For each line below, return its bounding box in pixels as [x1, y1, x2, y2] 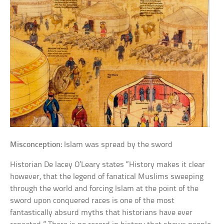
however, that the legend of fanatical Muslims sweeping [10, 172, 204, 181]
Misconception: [10, 140, 62, 149]
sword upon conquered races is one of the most [10, 196, 175, 205]
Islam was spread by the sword [62, 140, 173, 149]
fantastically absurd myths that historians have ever [10, 208, 193, 217]
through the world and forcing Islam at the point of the [10, 184, 199, 193]
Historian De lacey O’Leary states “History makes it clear [10, 160, 205, 169]
